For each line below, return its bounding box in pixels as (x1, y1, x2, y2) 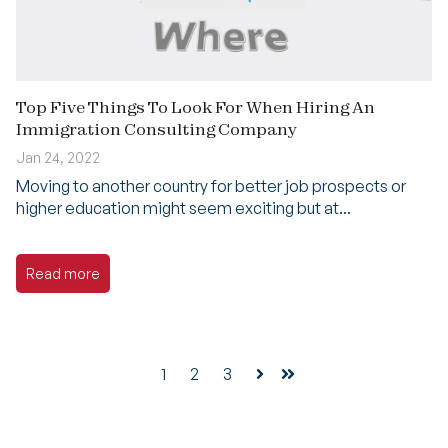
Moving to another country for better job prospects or (16, 175, 406, 196)
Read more (26, 265, 100, 283)
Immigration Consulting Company (16, 118, 297, 139)
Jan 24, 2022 (16, 148, 100, 166)
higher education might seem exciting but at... (16, 197, 351, 218)
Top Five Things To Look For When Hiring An (16, 96, 375, 117)
